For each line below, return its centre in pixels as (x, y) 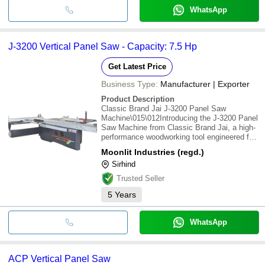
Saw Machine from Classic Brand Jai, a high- (178, 127)
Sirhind (124, 164)
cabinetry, (118, 174)
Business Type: (130, 84)
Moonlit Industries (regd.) (153, 152)
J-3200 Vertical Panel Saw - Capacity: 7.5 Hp (103, 46)
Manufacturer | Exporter (205, 84)
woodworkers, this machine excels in (164, 165)
